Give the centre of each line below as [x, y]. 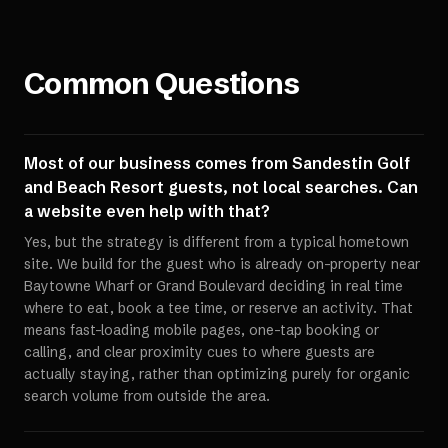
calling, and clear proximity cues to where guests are [199, 352]
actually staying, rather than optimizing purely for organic [217, 374]
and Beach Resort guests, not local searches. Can [221, 187]
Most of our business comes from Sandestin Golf [217, 163]
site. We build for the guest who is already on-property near [222, 264]
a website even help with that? [147, 211]
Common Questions [161, 83]
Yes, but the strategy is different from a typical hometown [216, 242]
